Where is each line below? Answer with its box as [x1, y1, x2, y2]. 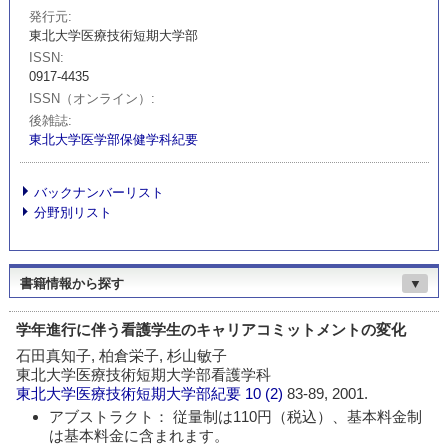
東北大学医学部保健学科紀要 [29, 132, 199, 148]
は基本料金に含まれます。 [48, 426, 229, 444]
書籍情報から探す [19, 276, 124, 292]
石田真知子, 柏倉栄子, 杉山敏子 [16, 347, 228, 365]
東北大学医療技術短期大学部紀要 [16, 385, 242, 403]
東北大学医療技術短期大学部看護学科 [16, 366, 272, 384]
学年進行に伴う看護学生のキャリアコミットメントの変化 [16, 320, 407, 338]
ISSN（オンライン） [29, 91, 152, 107]
